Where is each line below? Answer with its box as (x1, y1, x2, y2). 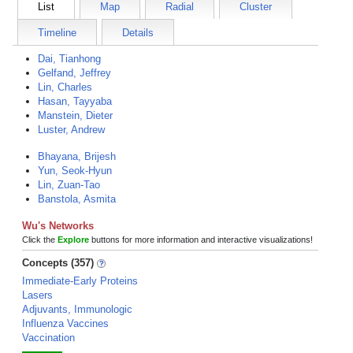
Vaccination (22, 332, 75, 344)
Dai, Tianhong (38, 53, 101, 65)
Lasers (22, 289, 53, 301)
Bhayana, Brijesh (38, 150, 116, 162)
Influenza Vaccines (22, 318, 109, 329)
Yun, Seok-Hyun (38, 165, 112, 176)
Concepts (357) (22, 257, 94, 269)
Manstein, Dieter (38, 110, 113, 121)
